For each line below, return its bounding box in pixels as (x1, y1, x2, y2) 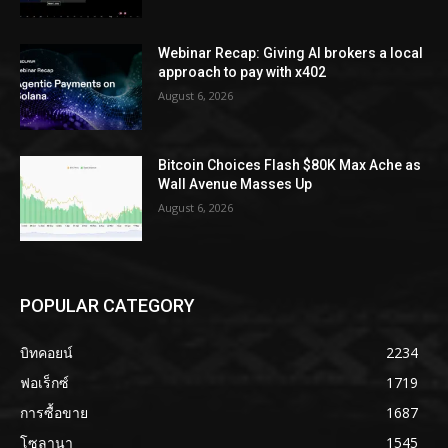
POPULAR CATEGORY (20, 295, 195, 317)
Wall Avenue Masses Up (158, 175, 313, 192)
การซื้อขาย (20, 403, 88, 423)
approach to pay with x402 (158, 63, 327, 80)
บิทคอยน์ (20, 343, 73, 363)
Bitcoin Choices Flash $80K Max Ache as (158, 156, 422, 173)
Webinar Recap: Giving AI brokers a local (158, 44, 424, 61)
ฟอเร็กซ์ (20, 373, 69, 393)
